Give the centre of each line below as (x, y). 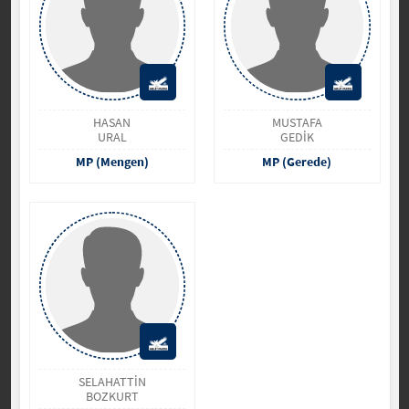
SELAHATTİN (112, 382)
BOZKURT (112, 396)
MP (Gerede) (297, 161)
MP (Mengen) (112, 161)
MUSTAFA (297, 122)
